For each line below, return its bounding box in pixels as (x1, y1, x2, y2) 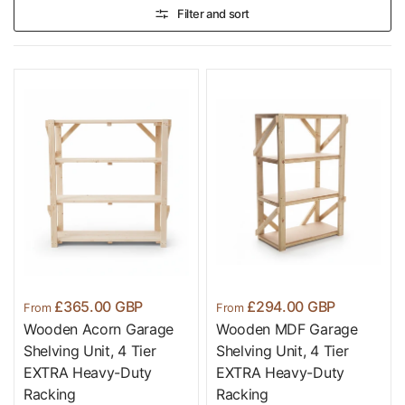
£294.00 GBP (243, 297, 335, 316)
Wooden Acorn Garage (24, 320, 174, 339)
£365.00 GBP (51, 297, 143, 316)
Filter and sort (176, 5, 250, 21)
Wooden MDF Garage (216, 320, 358, 339)
